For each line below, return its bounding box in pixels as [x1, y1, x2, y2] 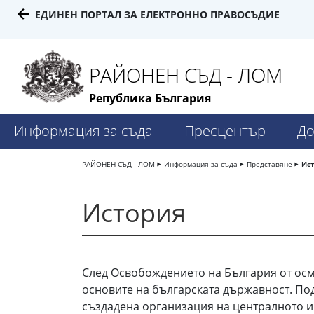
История [82, 196, 186, 231]
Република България [89, 90, 211, 106]
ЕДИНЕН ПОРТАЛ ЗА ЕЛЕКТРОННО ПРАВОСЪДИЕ [35, 8, 280, 21]
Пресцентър [184, 121, 266, 141]
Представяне [247, 159, 292, 170]
